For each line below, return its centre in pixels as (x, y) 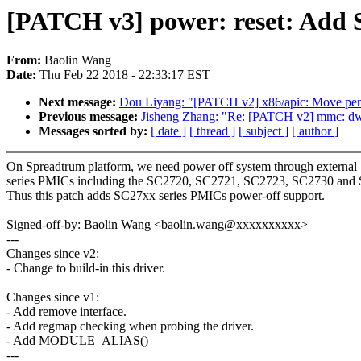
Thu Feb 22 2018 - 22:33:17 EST (125, 75)
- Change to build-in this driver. (86, 268)
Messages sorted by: (95, 131)
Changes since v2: (53, 254)
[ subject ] (263, 131)
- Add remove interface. (66, 312)
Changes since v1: (53, 297)
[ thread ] (212, 131)
